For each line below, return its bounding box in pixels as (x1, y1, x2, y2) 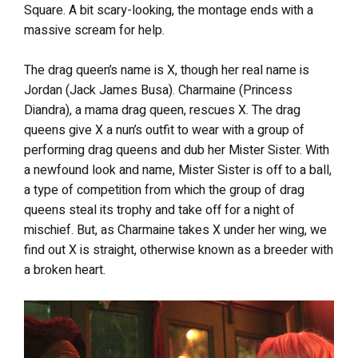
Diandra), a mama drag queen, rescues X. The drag (24, 101, 300, 120)
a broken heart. (24, 261, 105, 280)
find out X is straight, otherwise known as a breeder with (24, 241, 333, 260)
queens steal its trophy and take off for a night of (24, 201, 295, 220)
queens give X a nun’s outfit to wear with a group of (24, 121, 304, 140)
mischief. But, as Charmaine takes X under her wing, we (24, 221, 327, 240)
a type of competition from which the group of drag (24, 181, 304, 200)
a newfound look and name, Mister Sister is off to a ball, (24, 161, 332, 180)
